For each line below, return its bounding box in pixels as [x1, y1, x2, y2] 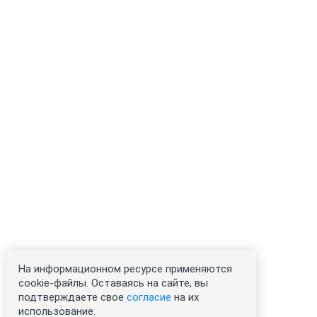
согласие [127, 291, 171, 304]
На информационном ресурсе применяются [18, 263, 232, 275]
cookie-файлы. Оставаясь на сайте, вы [18, 277, 208, 289]
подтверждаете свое [18, 291, 127, 304]
